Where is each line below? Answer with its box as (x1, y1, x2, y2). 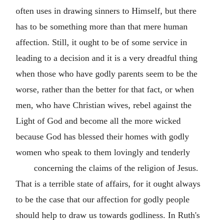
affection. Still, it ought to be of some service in (16, 37, 187, 47)
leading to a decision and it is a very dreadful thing (16, 53, 197, 63)
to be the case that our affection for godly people (16, 194, 190, 204)
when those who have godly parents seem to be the (16, 69, 197, 79)
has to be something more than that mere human (16, 22, 188, 31)
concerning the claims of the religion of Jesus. (33, 163, 198, 173)
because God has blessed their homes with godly (16, 132, 189, 141)
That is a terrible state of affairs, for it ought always (16, 179, 200, 189)
